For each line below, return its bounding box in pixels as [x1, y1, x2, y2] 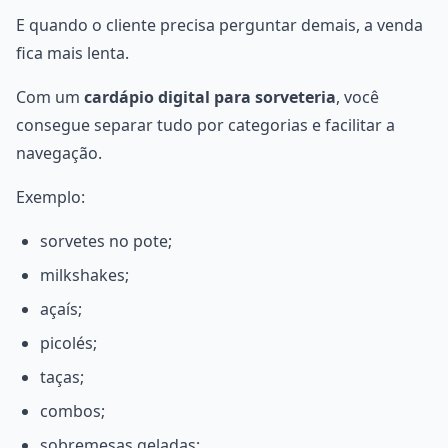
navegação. [16, 142, 102, 164]
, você [336, 86, 379, 108]
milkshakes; [40, 264, 129, 286]
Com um [16, 86, 84, 108]
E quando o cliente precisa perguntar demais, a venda [16, 14, 423, 36]
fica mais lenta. [16, 42, 129, 64]
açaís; [40, 298, 82, 320]
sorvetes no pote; [40, 230, 172, 252]
